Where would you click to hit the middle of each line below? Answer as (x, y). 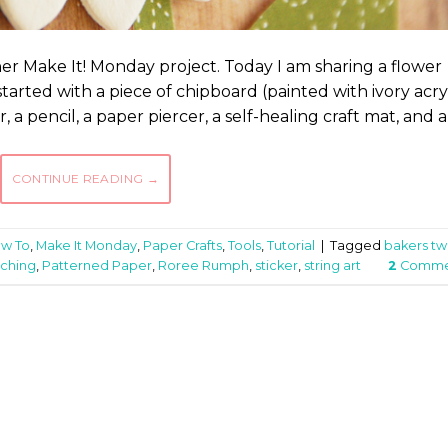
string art (332, 265)
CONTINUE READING (79, 179)
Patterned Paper (97, 265)
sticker (276, 265)
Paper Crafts (182, 245)
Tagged (357, 245)
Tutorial (291, 245)
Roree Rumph (203, 265)
